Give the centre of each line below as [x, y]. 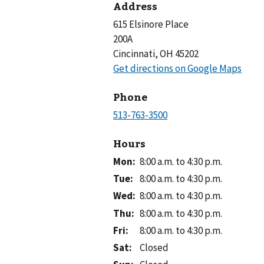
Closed [154, 248]
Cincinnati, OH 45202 [156, 54]
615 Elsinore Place [151, 24]
